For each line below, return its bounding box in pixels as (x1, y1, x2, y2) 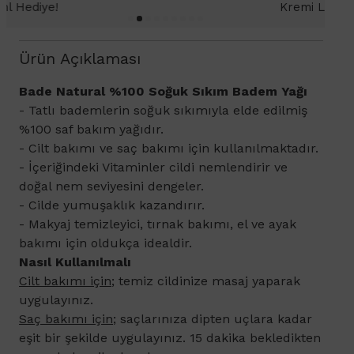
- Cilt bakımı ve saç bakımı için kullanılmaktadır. (19, 141, 318, 156)
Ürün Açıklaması (19, 49, 141, 69)
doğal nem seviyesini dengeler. (19, 179, 204, 194)
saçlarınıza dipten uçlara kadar (116, 311, 312, 327)
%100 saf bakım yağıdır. (19, 122, 164, 137)
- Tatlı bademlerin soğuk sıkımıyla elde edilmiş (19, 103, 307, 119)
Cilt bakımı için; (19, 273, 115, 289)
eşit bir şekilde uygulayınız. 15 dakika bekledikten (19, 330, 321, 346)
